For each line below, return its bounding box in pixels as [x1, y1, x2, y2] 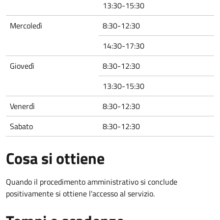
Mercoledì [10, 19, 42, 31]
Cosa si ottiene [6, 146, 105, 170]
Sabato [10, 120, 33, 132]
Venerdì [10, 100, 35, 112]
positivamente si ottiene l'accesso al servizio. [6, 187, 155, 199]
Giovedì [10, 59, 34, 72]
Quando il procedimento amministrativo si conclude [6, 175, 177, 188]
